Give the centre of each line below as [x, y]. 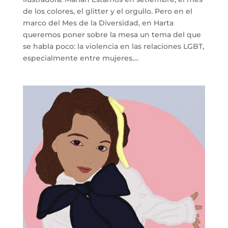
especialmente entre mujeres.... [80, 58]
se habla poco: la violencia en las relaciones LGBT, [113, 47]
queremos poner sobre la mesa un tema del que [112, 35]
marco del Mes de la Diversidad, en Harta [98, 23]
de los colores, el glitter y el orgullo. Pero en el [107, 11]
